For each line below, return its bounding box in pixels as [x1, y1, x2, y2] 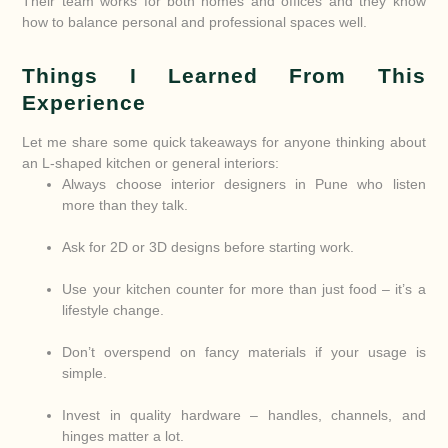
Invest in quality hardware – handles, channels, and [62, 407, 426, 424]
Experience [22, 91, 147, 116]
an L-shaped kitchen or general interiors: [22, 155, 280, 172]
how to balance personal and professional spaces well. [22, 14, 368, 31]
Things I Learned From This [22, 64, 426, 89]
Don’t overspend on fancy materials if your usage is [62, 344, 426, 361]
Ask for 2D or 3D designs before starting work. [62, 239, 355, 256]
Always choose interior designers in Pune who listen [62, 176, 426, 193]
